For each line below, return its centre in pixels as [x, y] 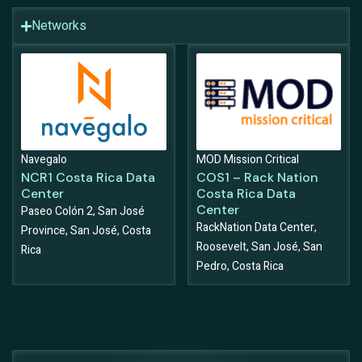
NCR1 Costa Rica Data [88, 178]
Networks [59, 26]
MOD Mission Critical [247, 160]
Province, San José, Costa [86, 231]
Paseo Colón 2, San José [83, 212]
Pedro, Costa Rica [240, 267]
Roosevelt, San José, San [259, 247]
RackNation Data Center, [256, 228]
